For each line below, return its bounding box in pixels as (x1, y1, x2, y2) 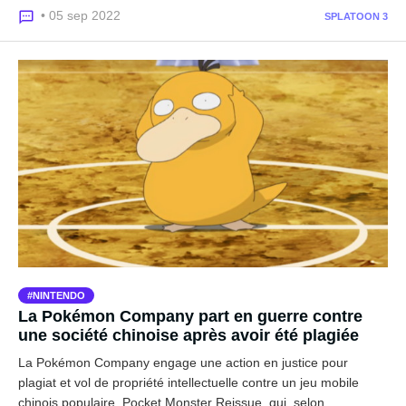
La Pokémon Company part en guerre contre (18, 307, 362, 325)
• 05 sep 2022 (41, 7, 121, 23)
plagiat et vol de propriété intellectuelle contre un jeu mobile (18, 375, 359, 390)
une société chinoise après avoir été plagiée (18, 326, 359, 344)
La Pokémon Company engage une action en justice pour (18, 355, 348, 370)
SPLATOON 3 (324, 10, 388, 22)
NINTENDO (33, 290, 85, 301)
